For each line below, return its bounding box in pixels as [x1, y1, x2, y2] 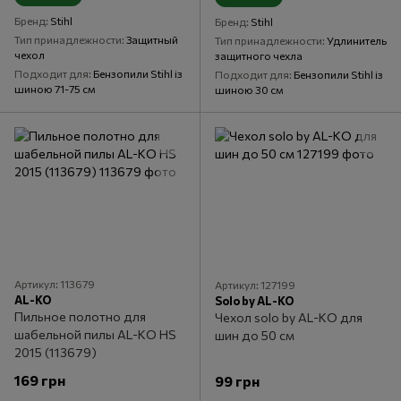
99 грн [215, 371, 260, 389]
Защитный [126, 32, 178, 46]
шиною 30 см [215, 82, 284, 96]
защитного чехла [215, 48, 303, 62]
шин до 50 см [215, 327, 294, 343]
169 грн [14, 371, 65, 388]
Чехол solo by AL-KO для [215, 309, 363, 325]
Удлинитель [327, 33, 387, 47]
